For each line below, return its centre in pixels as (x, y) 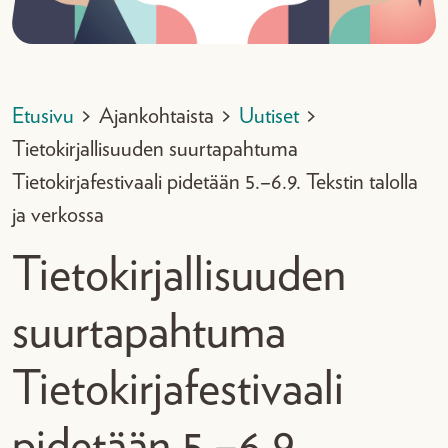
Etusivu (43, 116)
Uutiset (269, 116)
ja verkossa (58, 215)
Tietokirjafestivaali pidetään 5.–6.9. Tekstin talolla (215, 182)
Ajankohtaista (156, 116)
